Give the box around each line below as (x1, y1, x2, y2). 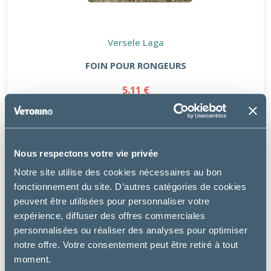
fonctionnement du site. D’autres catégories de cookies (14, 181, 246, 192)
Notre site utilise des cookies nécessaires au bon (14, 167, 222, 178)
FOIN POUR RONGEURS (85, 59, 186, 71)
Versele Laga (107, 36, 164, 48)
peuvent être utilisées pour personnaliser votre (14, 196, 210, 207)
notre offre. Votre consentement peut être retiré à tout (14, 240, 238, 250)
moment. (14, 254, 51, 265)
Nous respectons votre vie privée (14, 148, 158, 158)
